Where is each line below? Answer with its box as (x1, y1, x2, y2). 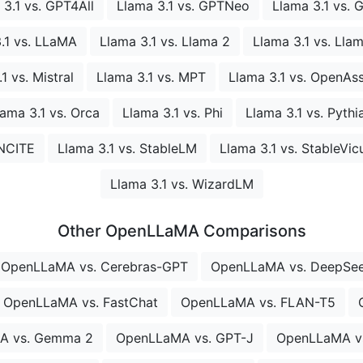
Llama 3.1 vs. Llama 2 (100, 33, 230, 50)
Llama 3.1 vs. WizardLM (109, 176, 254, 193)
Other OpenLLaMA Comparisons (57, 221, 306, 241)
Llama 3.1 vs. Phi (122, 105, 223, 122)
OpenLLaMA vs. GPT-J (116, 330, 254, 347)
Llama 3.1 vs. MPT (96, 69, 206, 86)
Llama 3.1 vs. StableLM (57, 140, 197, 157)
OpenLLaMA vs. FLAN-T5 (181, 294, 335, 311)
